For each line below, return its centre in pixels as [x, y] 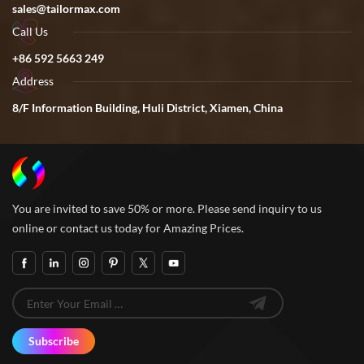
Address [33, 81]
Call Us [30, 32]
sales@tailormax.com [66, 9]
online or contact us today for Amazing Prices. [128, 228]
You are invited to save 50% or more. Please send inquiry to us [167, 209]
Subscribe [54, 341]
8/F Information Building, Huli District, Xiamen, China [147, 108]
